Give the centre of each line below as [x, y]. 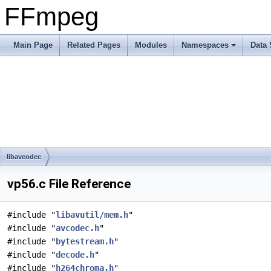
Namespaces [205, 45]
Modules [151, 45]
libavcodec [24, 157]
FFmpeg [51, 17]
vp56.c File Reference [69, 184]
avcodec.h [77, 228]
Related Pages [94, 45]
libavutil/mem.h [92, 215]
